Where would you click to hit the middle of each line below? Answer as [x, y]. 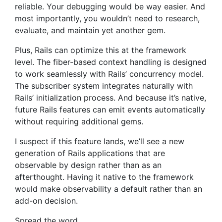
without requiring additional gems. [79, 121]
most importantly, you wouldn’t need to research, [107, 18]
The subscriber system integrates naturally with [104, 86]
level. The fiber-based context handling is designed [111, 62]
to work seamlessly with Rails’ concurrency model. [109, 74]
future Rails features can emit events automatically [110, 110]
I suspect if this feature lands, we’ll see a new [100, 141]
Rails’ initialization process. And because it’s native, [111, 98]
